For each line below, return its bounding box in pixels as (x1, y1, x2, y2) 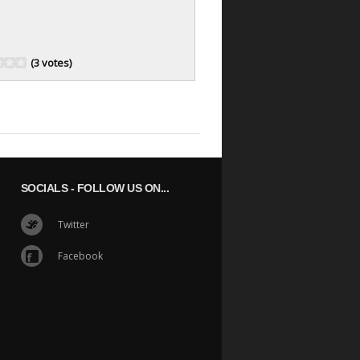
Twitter (57, 218, 89, 231)
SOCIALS (20, 182, 67, 194)
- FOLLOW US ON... (67, 182, 169, 194)
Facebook (57, 249, 103, 263)
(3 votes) (31, 55, 72, 70)
